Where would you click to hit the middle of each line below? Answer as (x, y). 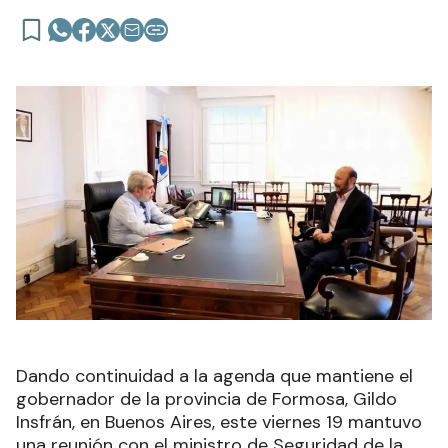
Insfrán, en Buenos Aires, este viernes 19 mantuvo (219, 422)
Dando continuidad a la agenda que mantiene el (214, 376)
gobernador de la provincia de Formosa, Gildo (206, 399)
